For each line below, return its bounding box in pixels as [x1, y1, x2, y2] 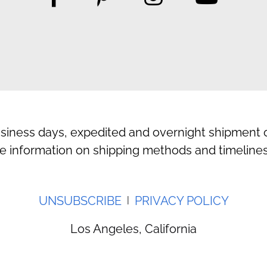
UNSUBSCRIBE [38, 194, 122, 209]
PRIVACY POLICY [134, 194, 229, 209]
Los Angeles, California [70, 222, 197, 237]
